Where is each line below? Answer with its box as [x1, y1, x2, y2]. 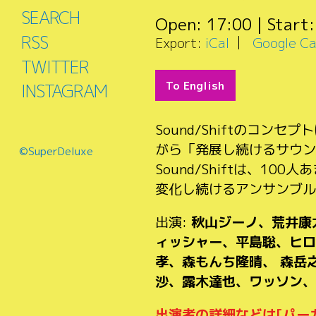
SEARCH [21, 6, 80, 30]
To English [166, 78, 225, 94]
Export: [155, 32, 202, 52]
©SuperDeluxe [18, 142, 93, 159]
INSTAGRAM [21, 79, 107, 104]
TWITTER [21, 54, 89, 79]
